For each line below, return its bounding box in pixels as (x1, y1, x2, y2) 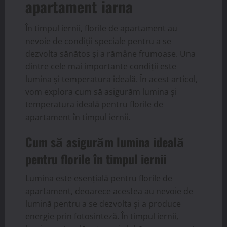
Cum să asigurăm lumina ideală (25, 133, 184, 152)
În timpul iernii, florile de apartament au (25, 23, 177, 34)
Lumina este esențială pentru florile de (25, 173, 172, 184)
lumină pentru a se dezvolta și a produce (25, 198, 181, 210)
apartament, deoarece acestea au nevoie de (25, 185, 193, 197)
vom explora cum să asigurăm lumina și (25, 86, 177, 98)
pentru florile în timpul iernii (25, 149, 166, 168)
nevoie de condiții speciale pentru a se (25, 35, 171, 47)
